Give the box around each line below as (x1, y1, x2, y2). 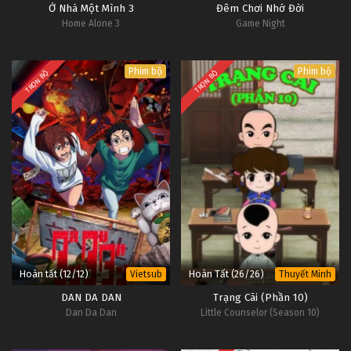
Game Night (235, 18, 285, 30)
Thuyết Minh (279, 268, 331, 280)
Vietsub (130, 268, 162, 280)
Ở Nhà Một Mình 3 (48, 2, 134, 16)
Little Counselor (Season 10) (201, 306, 320, 318)
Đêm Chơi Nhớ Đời (216, 2, 304, 16)
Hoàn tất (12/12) (20, 267, 89, 280)
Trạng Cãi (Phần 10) (212, 291, 308, 304)
